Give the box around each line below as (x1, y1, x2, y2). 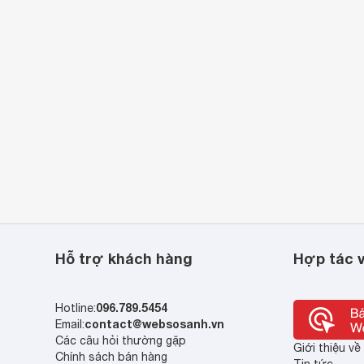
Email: (55, 318, 85, 331)
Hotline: (55, 301, 97, 314)
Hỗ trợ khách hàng (55, 249, 193, 267)
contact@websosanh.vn (84, 317, 225, 331)
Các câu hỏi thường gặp (55, 334, 187, 347)
